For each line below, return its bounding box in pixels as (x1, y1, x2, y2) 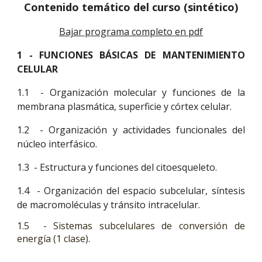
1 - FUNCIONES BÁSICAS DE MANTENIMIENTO (17, 48, 245, 61)
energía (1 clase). (17, 232, 91, 246)
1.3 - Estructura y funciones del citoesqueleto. (17, 160, 218, 174)
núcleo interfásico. (17, 137, 100, 150)
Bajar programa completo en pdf (59, 25, 203, 38)
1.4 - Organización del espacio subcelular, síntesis (17, 184, 245, 197)
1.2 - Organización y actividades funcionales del (17, 123, 245, 136)
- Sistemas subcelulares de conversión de (43, 219, 245, 233)
